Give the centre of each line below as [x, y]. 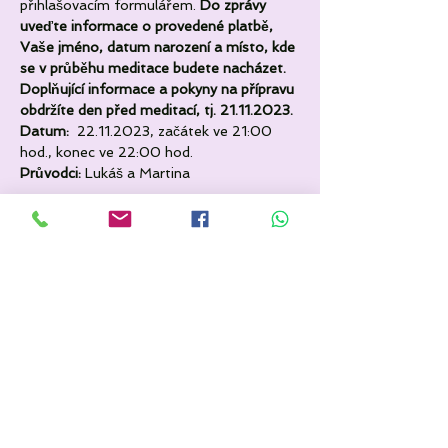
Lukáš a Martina [135, 173]
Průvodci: [50, 173]
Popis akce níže [91, 414]
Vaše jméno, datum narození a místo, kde [159, 47]
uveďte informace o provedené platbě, [148, 26]
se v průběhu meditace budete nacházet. [153, 68]
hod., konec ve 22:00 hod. [106, 152]
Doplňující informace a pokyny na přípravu [159, 89]
